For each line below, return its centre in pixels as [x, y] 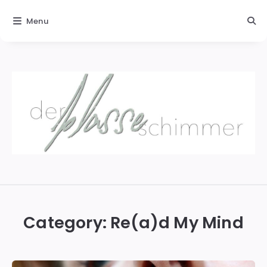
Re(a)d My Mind [177, 223]
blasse [39, 186]
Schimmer [53, 207]
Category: [65, 223]
